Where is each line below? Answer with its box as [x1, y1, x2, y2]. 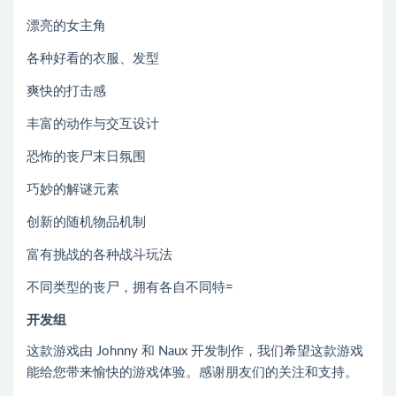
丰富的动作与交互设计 [27, 118, 159, 131]
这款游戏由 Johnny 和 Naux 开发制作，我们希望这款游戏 [27, 345, 363, 358]
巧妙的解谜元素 [27, 183, 119, 196]
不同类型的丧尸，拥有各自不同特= [27, 281, 233, 294]
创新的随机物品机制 [27, 216, 146, 229]
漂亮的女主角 [27, 19, 106, 33]
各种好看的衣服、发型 [27, 52, 159, 65]
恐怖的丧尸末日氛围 [27, 150, 146, 164]
